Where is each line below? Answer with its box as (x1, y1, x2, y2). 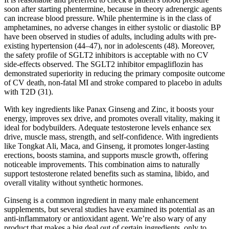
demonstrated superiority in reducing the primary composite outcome (4, 69, 225, 78)
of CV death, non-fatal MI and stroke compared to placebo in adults (4, 78, 222, 87)
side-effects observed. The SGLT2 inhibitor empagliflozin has (4, 60, 203, 69)
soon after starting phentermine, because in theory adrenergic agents (4, 5, 222, 14)
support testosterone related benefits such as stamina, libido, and (4, 169, 209, 178)
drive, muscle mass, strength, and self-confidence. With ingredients (4, 132, 218, 142)
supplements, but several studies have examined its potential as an (4, 205, 215, 214)
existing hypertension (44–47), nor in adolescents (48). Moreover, (4, 41, 215, 51)
